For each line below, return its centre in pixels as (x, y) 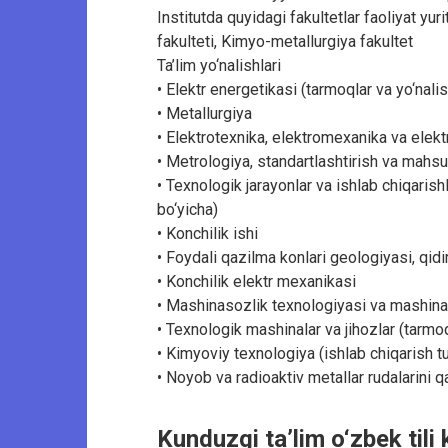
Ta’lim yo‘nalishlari (219, 65)
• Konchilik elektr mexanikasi (256, 281)
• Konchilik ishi (207, 233)
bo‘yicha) (187, 209)
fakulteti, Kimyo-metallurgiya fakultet (285, 41)
